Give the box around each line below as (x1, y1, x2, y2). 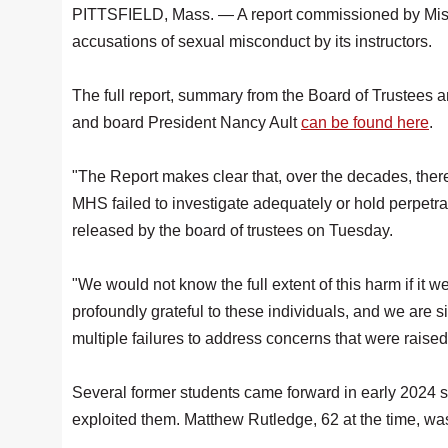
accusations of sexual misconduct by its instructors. (72, 33, 436, 50)
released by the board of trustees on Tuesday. (72, 222, 397, 239)
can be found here (301, 114, 429, 131)
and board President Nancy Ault (72, 114, 301, 131)
